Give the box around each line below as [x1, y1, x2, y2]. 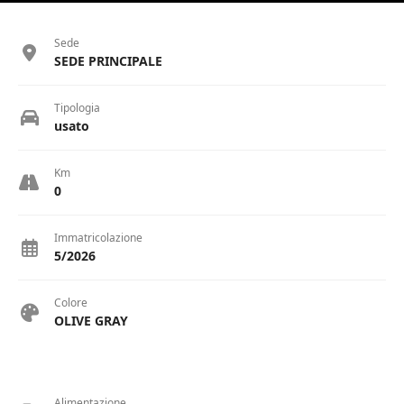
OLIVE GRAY [54, 312, 128, 330]
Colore [54, 295, 87, 311]
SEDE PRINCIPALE [54, 52, 162, 70]
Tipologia [54, 100, 100, 116]
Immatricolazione [54, 230, 142, 246]
